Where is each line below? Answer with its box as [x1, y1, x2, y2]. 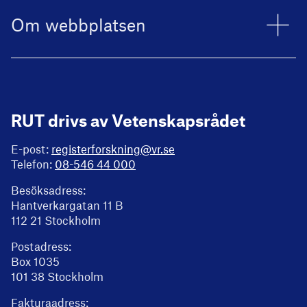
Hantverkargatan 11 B [11, 197, 123, 212]
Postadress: [11, 238, 71, 253]
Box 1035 [11, 254, 60, 268]
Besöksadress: [11, 182, 86, 197]
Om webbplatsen [11, 14, 146, 36]
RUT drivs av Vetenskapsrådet [11, 110, 245, 130]
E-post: [11, 141, 51, 156]
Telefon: [11, 156, 55, 171]
